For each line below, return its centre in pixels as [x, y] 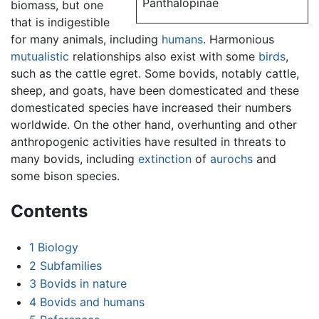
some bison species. [65, 176]
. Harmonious [239, 40]
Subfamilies [70, 265]
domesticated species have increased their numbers [151, 108]
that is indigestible [60, 22]
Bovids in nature [83, 284]
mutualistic [40, 57]
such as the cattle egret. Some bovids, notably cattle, [155, 74]
